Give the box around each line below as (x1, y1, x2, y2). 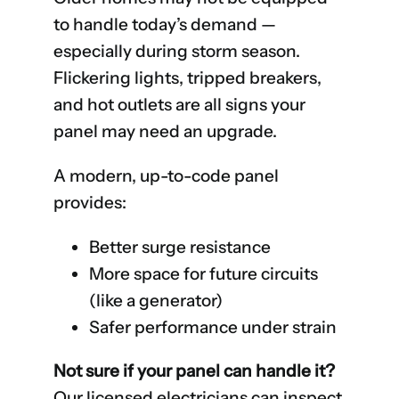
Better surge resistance (89, 236, 271, 257)
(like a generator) (89, 289, 223, 311)
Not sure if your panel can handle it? (53, 360, 335, 381)
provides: (53, 191, 126, 213)
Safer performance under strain (89, 316, 337, 338)
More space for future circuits (89, 263, 318, 284)
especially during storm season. (53, 40, 300, 61)
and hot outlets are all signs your (53, 94, 305, 115)
